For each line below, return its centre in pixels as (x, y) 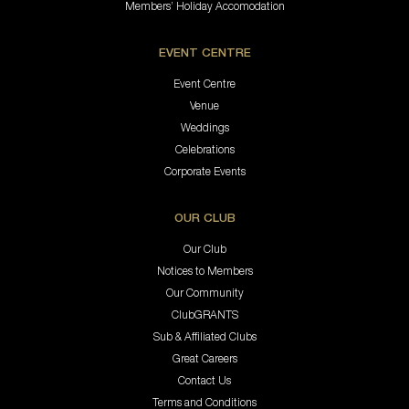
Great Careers (204, 358)
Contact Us (204, 380)
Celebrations (204, 149)
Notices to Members (204, 270)
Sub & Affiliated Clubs (204, 336)
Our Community (204, 292)
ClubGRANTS (204, 314)
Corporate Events (204, 171)
